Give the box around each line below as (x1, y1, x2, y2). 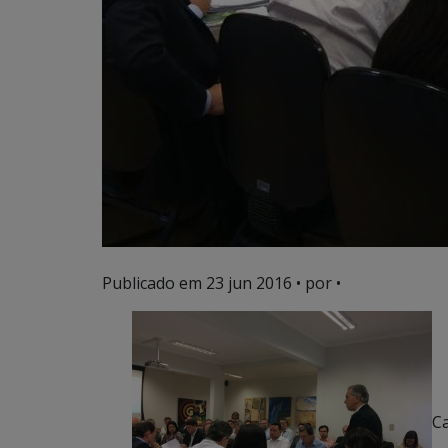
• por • (292, 272, 341, 294)
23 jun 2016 (206, 272, 292, 294)
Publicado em (102, 272, 206, 294)
